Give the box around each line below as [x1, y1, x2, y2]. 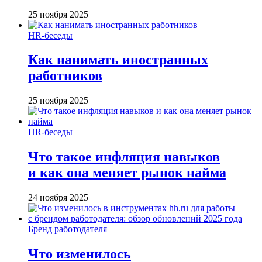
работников [28, 68, 102, 84]
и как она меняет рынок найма [28, 165, 226, 181]
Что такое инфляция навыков [28, 149, 220, 165]
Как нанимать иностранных [28, 52, 208, 68]
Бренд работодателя [28, 224, 107, 235]
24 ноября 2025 [28, 192, 88, 203]
